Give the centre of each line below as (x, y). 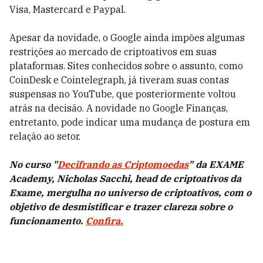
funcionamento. (48, 220)
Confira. (104, 220)
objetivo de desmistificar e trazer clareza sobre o (121, 206)
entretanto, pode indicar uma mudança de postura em (130, 122)
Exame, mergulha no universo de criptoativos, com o (130, 192)
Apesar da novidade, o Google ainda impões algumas (127, 37)
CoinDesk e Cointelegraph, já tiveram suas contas (119, 80)
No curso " (33, 164)
